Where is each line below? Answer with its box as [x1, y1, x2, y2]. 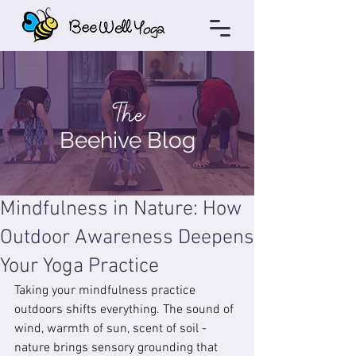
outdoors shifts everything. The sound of [14, 302, 237, 318]
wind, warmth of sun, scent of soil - [14, 321, 210, 337]
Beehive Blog [59, 127, 195, 153]
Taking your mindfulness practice [14, 283, 199, 299]
